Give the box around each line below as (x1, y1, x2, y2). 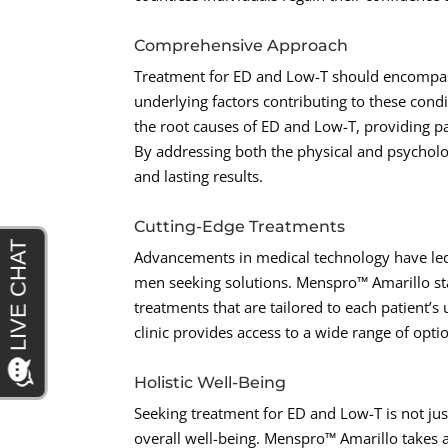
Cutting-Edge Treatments (134, 217, 346, 237)
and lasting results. (134, 166, 264, 187)
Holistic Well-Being (134, 373, 287, 393)
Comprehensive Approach (134, 36, 349, 56)
